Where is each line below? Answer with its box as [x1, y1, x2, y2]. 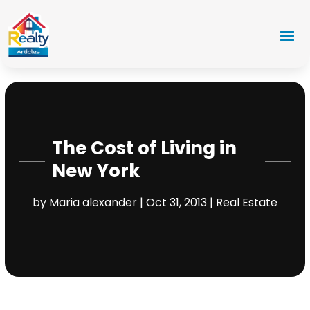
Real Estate [215, 194, 277, 210]
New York [52, 158, 141, 183]
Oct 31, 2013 [145, 194, 207, 210]
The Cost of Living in [52, 135, 237, 161]
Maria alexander [48, 194, 137, 210]
